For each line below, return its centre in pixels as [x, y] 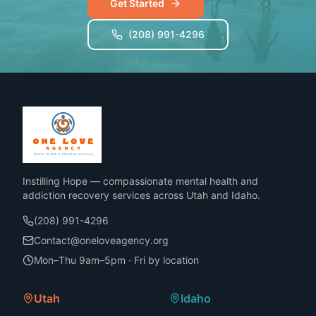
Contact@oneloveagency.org [101, 240]
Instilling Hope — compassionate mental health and [140, 181]
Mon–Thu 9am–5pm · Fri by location [116, 260]
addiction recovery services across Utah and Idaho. [141, 195]
